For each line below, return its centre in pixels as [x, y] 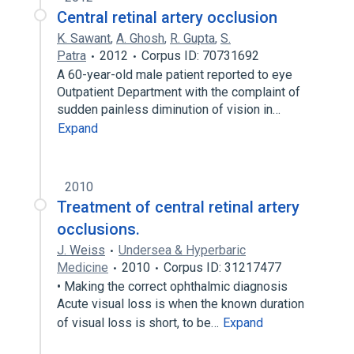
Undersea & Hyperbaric [182, 250]
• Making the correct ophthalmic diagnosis [172, 286]
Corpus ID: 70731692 [200, 56]
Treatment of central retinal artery [178, 207]
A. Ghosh [140, 38]
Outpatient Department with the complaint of [179, 92]
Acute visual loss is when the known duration [181, 304]
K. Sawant [84, 38]
